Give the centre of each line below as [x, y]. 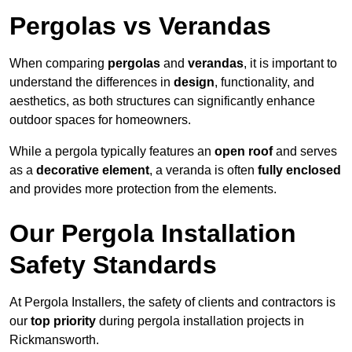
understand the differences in [92, 82]
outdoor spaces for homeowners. [100, 120]
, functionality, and [264, 82]
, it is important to [290, 64]
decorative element [93, 170]
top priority [63, 321]
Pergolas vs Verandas [140, 26]
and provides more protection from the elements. [143, 189]
